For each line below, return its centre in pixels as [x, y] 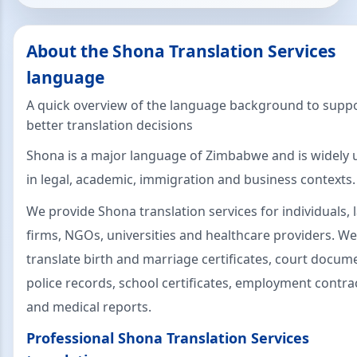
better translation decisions [110, 125]
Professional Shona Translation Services [168, 337]
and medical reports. [89, 306]
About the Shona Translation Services [181, 51]
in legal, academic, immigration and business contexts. [191, 179]
